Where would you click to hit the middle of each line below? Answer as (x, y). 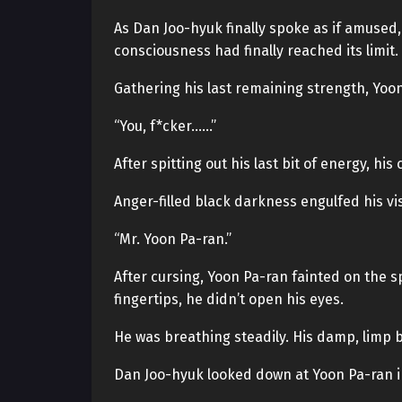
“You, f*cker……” (165, 126)
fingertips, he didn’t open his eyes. (229, 299)
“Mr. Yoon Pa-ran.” (173, 239)
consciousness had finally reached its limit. (256, 51)
